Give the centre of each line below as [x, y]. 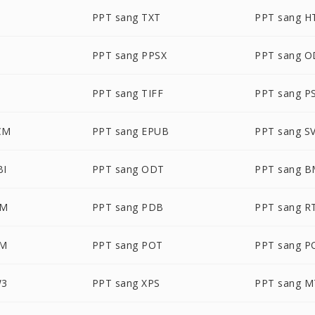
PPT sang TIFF [128, 93]
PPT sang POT [127, 245]
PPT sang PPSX [129, 55]
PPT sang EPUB [130, 131]
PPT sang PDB [128, 207]
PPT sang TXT [126, 17]
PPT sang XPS [126, 283]
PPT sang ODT [128, 169]
